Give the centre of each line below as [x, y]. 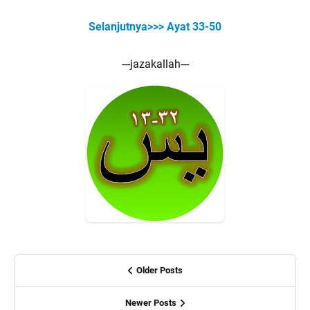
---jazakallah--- [155, 64]
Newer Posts [151, 303]
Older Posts [159, 270]
